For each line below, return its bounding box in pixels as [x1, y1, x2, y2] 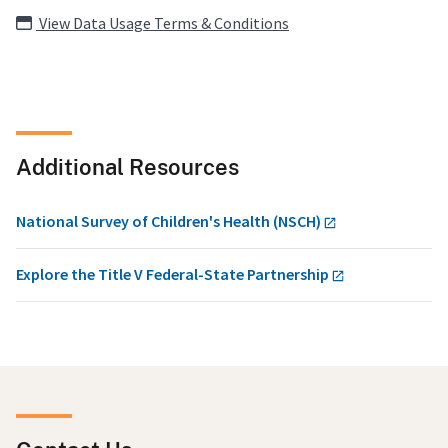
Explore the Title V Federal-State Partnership [16, 264, 329, 285]
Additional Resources [16, 154, 239, 181]
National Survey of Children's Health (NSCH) [16, 211, 321, 232]
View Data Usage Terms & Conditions [36, 13, 289, 34]
